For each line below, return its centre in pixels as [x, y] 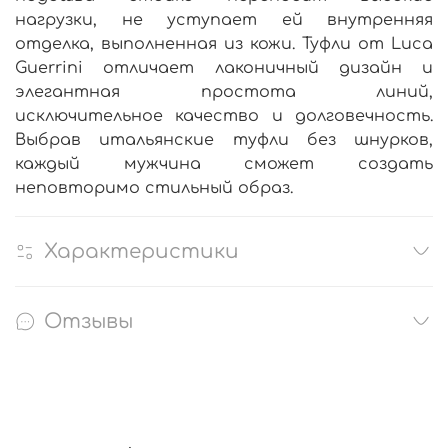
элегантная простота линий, [224, 91]
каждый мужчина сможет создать [224, 163]
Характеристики [141, 251]
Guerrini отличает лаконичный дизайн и [224, 67]
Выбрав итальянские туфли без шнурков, [224, 139]
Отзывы [88, 321]
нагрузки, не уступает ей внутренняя [224, 19]
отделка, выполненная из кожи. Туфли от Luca [224, 43]
